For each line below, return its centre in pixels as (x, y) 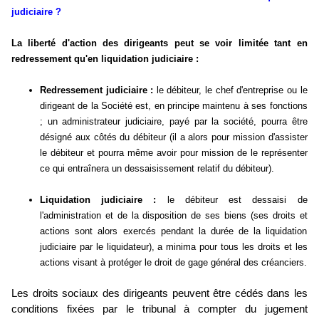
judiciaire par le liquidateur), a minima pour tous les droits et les (174, 247)
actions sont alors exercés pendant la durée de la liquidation (174, 231)
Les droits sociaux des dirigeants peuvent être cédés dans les (159, 294)
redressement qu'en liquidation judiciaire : (105, 59)
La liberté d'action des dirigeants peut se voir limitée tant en (159, 43)
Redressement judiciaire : (97, 90)
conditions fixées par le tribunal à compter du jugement (159, 309)
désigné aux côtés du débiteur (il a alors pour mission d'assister (174, 137)
